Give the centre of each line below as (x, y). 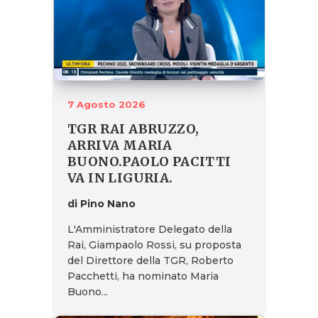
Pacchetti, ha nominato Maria (143, 276)
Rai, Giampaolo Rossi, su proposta (154, 245)
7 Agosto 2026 (106, 104)
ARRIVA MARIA (120, 145)
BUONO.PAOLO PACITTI (149, 161)
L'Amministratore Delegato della (150, 229)
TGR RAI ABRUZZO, (133, 128)
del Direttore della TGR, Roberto (150, 260)
